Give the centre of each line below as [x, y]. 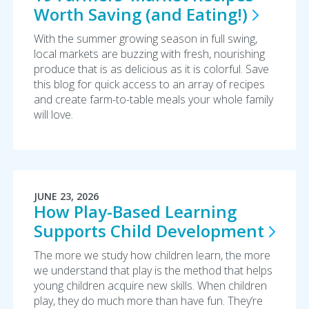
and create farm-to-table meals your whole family [153, 99]
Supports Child [94, 231]
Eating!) [217, 14]
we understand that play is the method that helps [153, 270]
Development [210, 231]
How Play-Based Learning [135, 211]
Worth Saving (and [110, 14]
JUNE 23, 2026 [66, 196]
